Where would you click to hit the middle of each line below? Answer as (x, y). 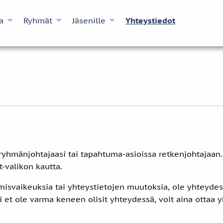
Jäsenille (89, 20)
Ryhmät (38, 20)
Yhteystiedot (150, 20)
